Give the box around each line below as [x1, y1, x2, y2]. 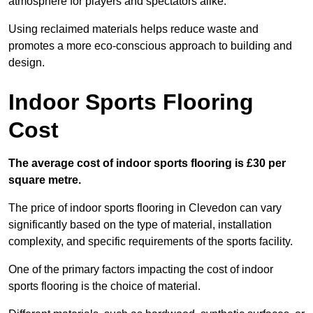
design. [8, 57, 45, 69]
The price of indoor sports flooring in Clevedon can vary [8, 202, 282, 214]
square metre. [8, 174, 81, 187]
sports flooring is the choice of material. [8, 280, 201, 293]
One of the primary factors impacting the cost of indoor [8, 263, 273, 276]
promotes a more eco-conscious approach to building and [8, 40, 292, 52]
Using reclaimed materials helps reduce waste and [8, 23, 259, 36]
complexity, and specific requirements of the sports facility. [8, 235, 293, 248]
